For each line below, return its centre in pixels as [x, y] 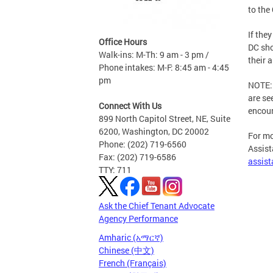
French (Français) [133, 263]
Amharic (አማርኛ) [131, 237]
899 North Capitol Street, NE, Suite [165, 119]
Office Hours [123, 42]
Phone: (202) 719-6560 [143, 144]
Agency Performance [138, 218]
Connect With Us [130, 106]
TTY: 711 [115, 170]
